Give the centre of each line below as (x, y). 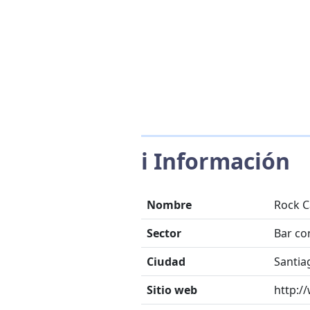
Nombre (169, 205)
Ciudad (166, 262)
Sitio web (172, 290)
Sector (164, 233)
